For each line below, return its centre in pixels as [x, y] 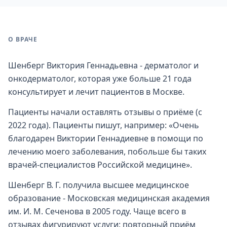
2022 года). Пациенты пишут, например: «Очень [104, 125]
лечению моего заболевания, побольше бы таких [107, 152]
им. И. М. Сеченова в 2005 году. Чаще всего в [97, 211]
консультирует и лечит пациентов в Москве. [96, 92]
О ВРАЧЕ [23, 39]
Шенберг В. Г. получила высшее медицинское [99, 185]
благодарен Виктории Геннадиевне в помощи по [106, 138]
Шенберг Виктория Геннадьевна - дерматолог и [103, 65]
